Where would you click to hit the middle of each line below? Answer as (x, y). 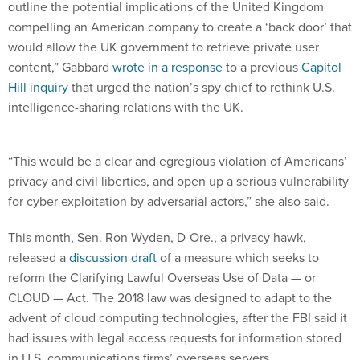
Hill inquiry (38, 87)
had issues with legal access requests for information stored (175, 337)
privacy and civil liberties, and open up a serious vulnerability (178, 181)
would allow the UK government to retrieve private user (164, 47)
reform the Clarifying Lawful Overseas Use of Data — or (162, 277)
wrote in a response (168, 67)
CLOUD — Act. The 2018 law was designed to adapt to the (170, 297)
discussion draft (113, 257)
